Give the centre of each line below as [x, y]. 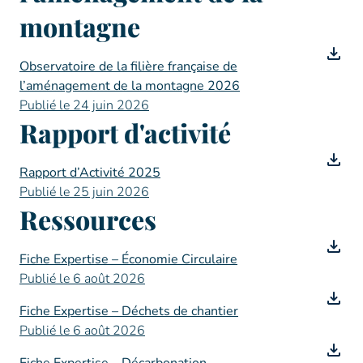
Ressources [88, 219]
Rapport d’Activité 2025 [90, 173]
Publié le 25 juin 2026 [84, 192]
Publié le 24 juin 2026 [84, 105]
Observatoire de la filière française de [128, 66]
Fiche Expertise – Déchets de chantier [129, 311]
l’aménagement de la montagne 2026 [130, 86]
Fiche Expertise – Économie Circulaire [128, 259]
